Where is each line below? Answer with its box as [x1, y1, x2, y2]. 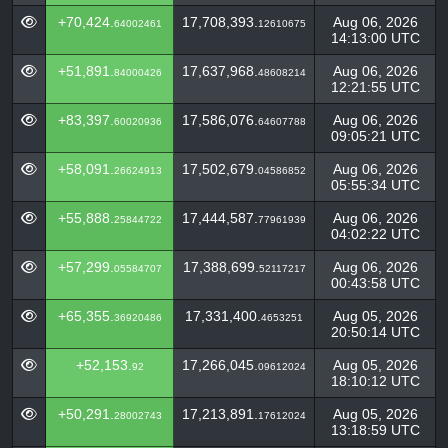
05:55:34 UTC [330, 177, 420, 193]
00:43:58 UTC [330, 275, 420, 291]
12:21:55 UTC [330, 79, 420, 95]
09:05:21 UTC [330, 128, 420, 144]
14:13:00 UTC [330, 30, 420, 46]
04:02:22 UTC [330, 226, 420, 242]
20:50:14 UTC [330, 324, 420, 340]
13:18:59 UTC [330, 422, 420, 438]
